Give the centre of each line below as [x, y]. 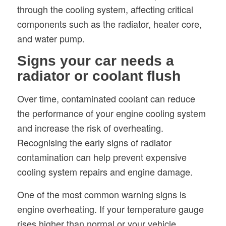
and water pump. [51, 38]
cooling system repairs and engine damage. [105, 172]
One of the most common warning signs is [101, 194]
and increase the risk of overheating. [90, 128]
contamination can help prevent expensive [102, 157]
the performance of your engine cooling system [111, 113]
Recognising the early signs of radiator [94, 143]
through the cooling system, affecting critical [105, 9]
